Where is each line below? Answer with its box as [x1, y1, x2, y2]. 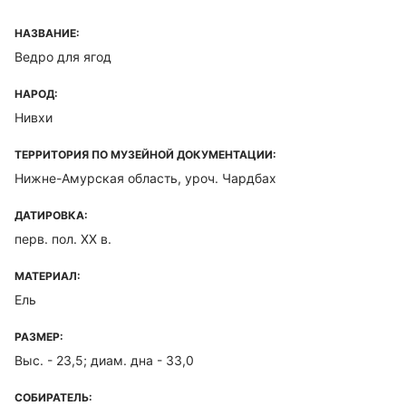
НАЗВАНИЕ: [14, 26, 80, 40]
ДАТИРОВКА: [14, 208, 88, 222]
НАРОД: [14, 87, 58, 101]
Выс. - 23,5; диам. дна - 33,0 [14, 353, 194, 368]
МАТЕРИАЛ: [14, 269, 81, 283]
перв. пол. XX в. [14, 231, 111, 246]
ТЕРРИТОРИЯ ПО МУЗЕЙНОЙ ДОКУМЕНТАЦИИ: [14, 148, 276, 161]
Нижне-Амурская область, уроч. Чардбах [14, 170, 276, 186]
